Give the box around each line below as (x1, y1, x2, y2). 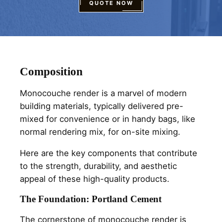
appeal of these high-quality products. (20, 173, 169, 184)
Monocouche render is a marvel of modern (20, 88, 187, 99)
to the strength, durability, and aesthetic (20, 161, 177, 171)
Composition (20, 65, 86, 78)
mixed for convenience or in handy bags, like (20, 114, 195, 124)
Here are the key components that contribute (20, 148, 197, 158)
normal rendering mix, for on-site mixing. (20, 127, 185, 137)
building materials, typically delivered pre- (20, 101, 183, 111)
